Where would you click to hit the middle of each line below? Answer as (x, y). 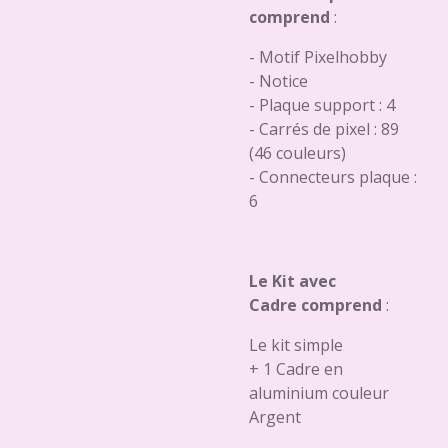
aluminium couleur (319, 393)
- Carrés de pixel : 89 (324, 129)
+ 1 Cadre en (296, 369)
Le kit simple (298, 345)
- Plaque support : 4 (322, 105)
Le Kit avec (292, 281)
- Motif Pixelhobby (318, 57)
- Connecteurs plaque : (333, 177)
